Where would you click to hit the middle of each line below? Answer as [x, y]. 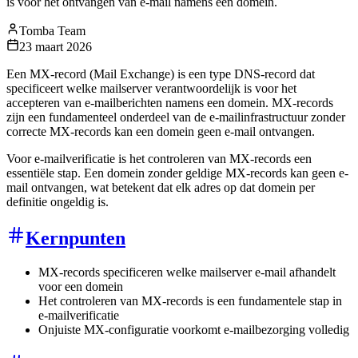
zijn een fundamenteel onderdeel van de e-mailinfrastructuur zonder [176, 117]
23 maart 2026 [56, 46]
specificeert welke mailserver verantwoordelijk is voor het [151, 88]
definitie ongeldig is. [58, 201]
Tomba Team [52, 30]
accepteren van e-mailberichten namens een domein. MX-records [170, 102]
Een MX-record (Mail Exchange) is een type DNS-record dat [161, 74]
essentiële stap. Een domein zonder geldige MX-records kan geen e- [177, 173]
